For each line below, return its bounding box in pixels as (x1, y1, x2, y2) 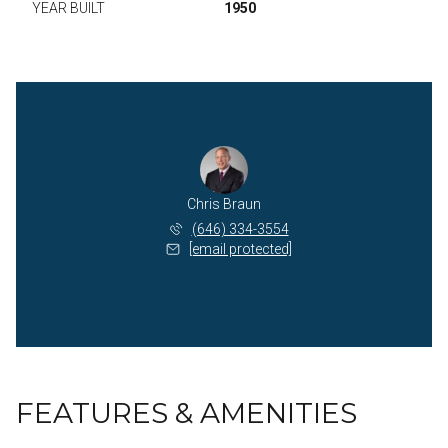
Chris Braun (187, 196, 261, 212)
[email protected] (188, 241, 292, 257)
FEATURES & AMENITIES (16, 396, 357, 430)
